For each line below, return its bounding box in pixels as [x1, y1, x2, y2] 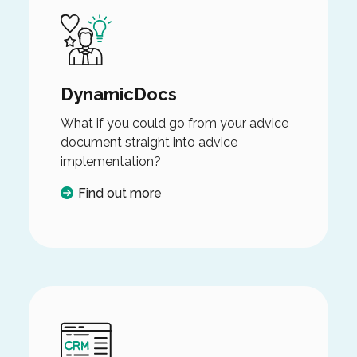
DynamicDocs [60, 83, 177, 104]
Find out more [77, 185, 162, 201]
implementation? [60, 153, 161, 169]
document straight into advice [60, 134, 237, 150]
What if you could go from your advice [60, 115, 288, 131]
